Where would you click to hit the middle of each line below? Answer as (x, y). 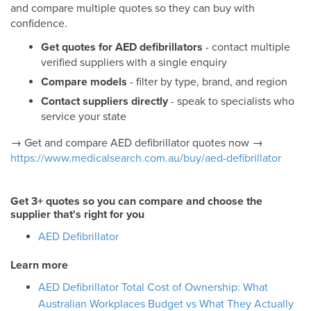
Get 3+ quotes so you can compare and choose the (136, 201)
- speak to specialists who (231, 101)
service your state (84, 116)
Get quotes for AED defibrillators (122, 47)
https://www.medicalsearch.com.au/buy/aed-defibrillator (146, 158)
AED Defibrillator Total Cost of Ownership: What (153, 287)
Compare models (84, 82)
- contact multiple (246, 47)
